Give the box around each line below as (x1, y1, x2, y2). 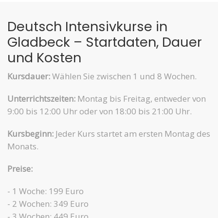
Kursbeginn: (7, 127, 54, 139)
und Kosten (7, 48, 81, 67)
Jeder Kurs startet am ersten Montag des (54, 127, 210, 139)
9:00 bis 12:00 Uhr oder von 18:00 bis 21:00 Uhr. (7, 105, 192, 117)
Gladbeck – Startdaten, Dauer (7, 33, 202, 51)
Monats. (7, 140, 38, 152)
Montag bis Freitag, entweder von (75, 92, 206, 104)
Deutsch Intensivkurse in (7, 17, 167, 36)
